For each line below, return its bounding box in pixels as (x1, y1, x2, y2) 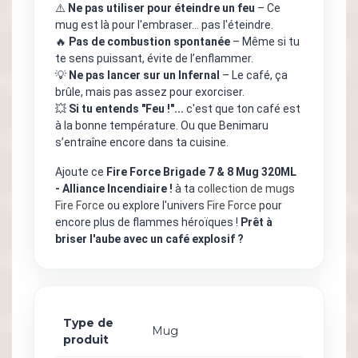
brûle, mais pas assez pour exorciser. (55, 86, 245, 99)
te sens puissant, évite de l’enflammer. (55, 52, 253, 66)
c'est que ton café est (184, 102, 300, 116)
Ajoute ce (55, 165, 106, 179)
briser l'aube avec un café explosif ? (55, 233, 244, 246)
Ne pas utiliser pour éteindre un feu (68, 2, 255, 15)
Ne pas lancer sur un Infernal (69, 69, 220, 82)
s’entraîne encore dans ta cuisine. (55, 136, 229, 149)
